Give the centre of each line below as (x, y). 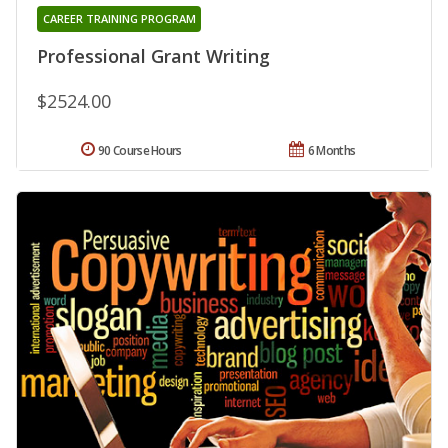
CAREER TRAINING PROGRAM (119, 18)
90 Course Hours (140, 150)
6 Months (331, 150)
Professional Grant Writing (153, 55)
